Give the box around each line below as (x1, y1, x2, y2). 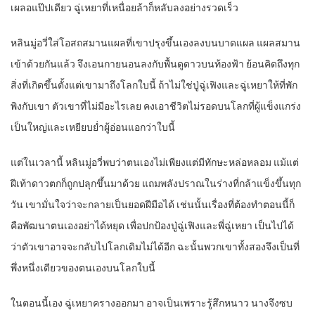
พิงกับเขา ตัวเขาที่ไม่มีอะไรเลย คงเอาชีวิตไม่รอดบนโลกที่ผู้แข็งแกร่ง (11, 99, 301, 114)
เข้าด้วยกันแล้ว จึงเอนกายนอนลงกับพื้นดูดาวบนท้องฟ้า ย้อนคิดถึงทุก (11, 57, 300, 72)
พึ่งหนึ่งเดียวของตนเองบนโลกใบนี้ (11, 261, 155, 276)
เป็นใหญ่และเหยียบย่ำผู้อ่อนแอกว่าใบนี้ (11, 120, 175, 135)
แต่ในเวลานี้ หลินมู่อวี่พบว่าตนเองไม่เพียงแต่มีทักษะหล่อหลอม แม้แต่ (11, 155, 299, 170)
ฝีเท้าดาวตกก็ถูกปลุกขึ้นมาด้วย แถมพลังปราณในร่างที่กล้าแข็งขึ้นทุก (11, 176, 301, 191)
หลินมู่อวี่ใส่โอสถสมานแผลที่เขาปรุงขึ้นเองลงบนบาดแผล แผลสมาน (11, 36, 300, 51)
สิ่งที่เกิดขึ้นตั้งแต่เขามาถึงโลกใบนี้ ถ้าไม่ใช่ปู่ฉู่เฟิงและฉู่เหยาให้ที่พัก (11, 78, 297, 93)
